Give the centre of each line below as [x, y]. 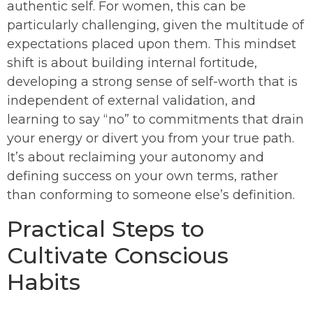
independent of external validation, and [131, 101]
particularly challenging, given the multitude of [155, 26]
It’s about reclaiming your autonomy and [136, 158]
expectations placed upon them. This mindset [152, 44]
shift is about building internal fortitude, [132, 63]
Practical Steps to [105, 229]
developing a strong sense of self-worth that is [152, 82]
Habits [44, 282]
